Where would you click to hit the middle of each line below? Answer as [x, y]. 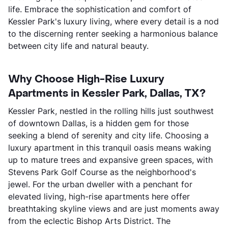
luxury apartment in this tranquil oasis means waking [110, 148]
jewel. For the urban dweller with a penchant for [100, 184]
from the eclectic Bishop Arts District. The [89, 221]
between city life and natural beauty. [78, 46]
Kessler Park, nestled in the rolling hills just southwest [111, 111]
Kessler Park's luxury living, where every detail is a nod [113, 22]
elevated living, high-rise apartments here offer [99, 197]
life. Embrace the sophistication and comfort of [100, 9]
